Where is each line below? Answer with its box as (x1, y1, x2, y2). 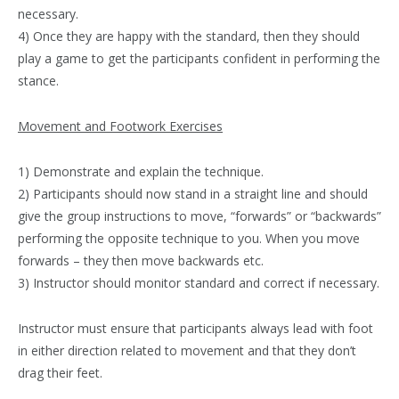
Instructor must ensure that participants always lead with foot (18, 319, 373, 337)
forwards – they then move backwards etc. (18, 251, 264, 269)
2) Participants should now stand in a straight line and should (18, 184, 368, 202)
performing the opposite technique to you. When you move (18, 229, 360, 247)
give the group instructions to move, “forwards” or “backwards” (18, 207, 381, 224)
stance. (18, 72, 59, 90)
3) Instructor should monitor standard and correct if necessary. (18, 273, 379, 291)
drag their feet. (18, 363, 102, 381)
